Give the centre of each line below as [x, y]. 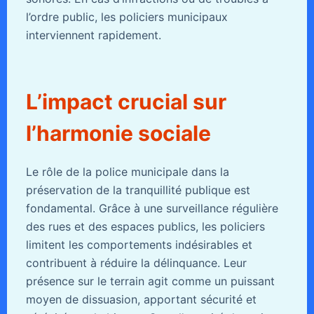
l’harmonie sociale [118, 133]
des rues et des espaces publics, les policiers [145, 226]
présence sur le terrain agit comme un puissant [150, 281]
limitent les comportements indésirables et [139, 244]
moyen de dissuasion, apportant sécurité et [141, 299]
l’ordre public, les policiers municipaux [127, 16]
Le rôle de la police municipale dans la [127, 171]
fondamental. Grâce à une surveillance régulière [152, 208]
